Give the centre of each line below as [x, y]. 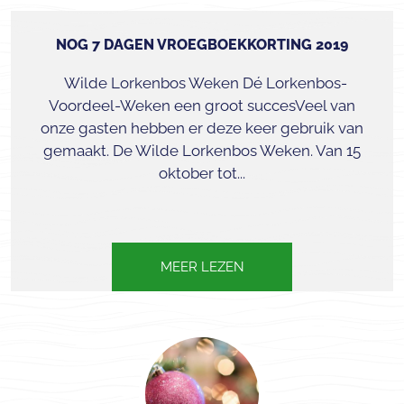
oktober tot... [202, 173]
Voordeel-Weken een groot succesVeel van [202, 106]
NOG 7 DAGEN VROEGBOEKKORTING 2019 [202, 45]
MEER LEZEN [202, 267]
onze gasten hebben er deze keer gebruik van [202, 128]
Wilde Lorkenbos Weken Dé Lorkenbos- [202, 83]
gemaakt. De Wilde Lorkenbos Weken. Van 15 [202, 151]
